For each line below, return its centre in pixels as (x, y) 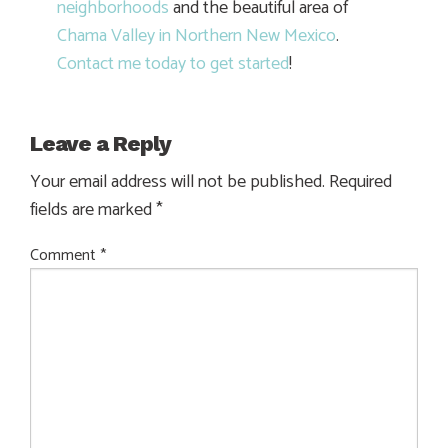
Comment (65, 255)
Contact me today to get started (173, 64)
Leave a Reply (100, 143)
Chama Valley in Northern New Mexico (196, 36)
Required (360, 181)
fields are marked (93, 209)
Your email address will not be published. (177, 181)
